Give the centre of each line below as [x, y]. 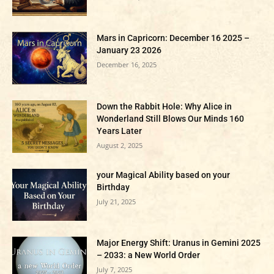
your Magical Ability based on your [164, 175]
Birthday [113, 187]
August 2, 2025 [120, 146]
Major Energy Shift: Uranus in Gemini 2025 [179, 243]
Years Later [120, 131]
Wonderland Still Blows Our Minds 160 [171, 119]
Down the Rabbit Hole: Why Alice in [165, 107]
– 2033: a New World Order [149, 255]
